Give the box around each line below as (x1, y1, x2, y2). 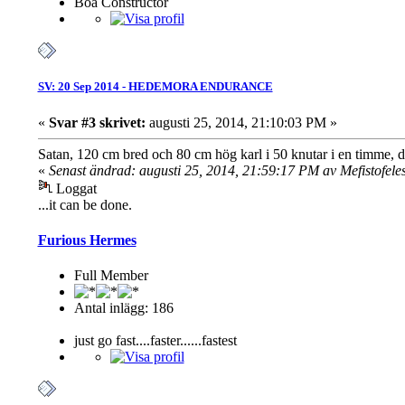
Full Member (73, 268, 148, 284)
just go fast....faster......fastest (73, 333, 237, 349)
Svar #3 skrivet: (48, 114, 146, 130)
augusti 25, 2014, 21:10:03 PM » (145, 114, 337, 130)
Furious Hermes (37, 231, 137, 248)
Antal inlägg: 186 (73, 300, 174, 316)
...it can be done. (37, 196, 132, 212)
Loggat (52, 180, 97, 196)
